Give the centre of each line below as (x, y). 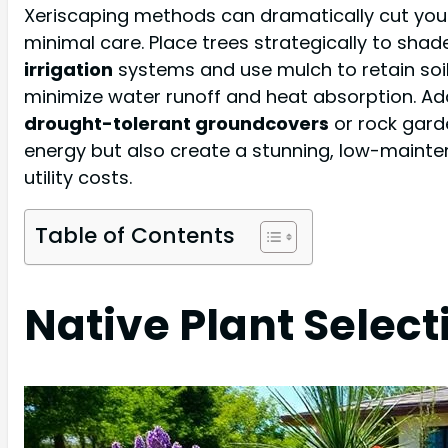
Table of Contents (135, 235)
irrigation (68, 69)
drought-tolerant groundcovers (176, 123)
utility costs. (78, 177)
